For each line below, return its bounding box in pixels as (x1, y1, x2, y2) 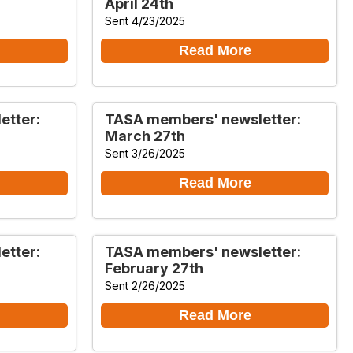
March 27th (105, 127, 185, 144)
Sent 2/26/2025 (105, 278, 185, 292)
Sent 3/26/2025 (105, 146, 185, 160)
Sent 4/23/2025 (105, 13, 185, 28)
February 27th (105, 259, 203, 277)
